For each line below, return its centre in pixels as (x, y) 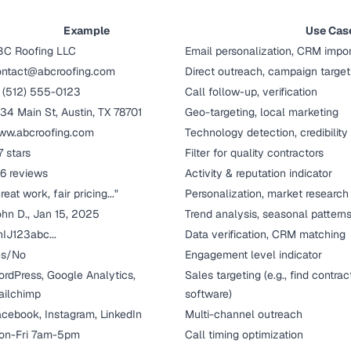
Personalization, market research (267, 194)
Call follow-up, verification (251, 92)
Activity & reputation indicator (259, 173)
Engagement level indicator (253, 255)
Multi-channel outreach (244, 314)
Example (86, 31)
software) (208, 294)
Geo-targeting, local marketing (262, 112)
